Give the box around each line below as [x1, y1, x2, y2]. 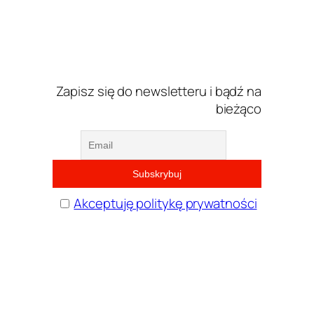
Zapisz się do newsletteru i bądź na [55, 81, 261, 100]
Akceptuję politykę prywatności [74, 194, 257, 213]
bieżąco [215, 99, 261, 118]
